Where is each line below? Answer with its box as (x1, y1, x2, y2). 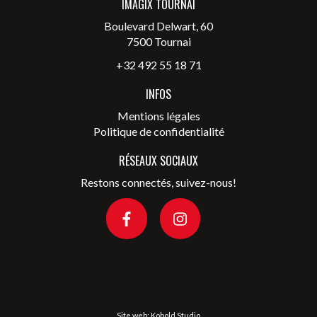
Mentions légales (117, 109, 200, 123)
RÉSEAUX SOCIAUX (119, 152, 198, 170)
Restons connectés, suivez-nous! (81, 175, 236, 190)
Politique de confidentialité (93, 125, 224, 139)
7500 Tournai (126, 35, 191, 49)
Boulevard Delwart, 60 (104, 19, 213, 33)
